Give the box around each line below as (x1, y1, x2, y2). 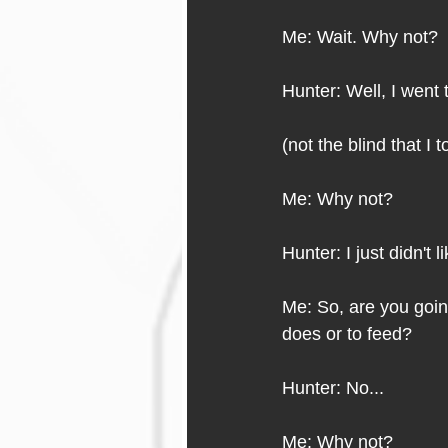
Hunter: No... (282, 378, 384, 398)
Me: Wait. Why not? (282, 27, 438, 47)
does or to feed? (282, 324, 412, 344)
